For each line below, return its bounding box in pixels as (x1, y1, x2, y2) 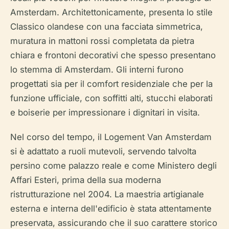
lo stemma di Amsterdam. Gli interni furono (10, 64, 184, 75)
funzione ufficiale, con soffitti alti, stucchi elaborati (10, 93, 213, 104)
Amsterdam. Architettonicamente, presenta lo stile (10, 7, 213, 18)
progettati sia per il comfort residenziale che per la (10, 79, 213, 89)
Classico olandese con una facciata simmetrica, (10, 21, 203, 32)
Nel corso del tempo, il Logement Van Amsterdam (10, 132, 212, 143)
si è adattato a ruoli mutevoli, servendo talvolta (10, 146, 196, 157)
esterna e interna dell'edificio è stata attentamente (10, 203, 212, 214)
